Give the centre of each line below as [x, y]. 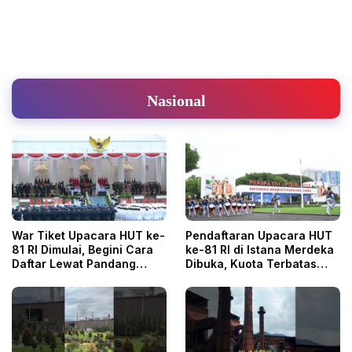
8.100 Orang [220, 278]
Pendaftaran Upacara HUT [259, 236]
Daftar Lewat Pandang [74, 264]
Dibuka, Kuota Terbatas [251, 264]
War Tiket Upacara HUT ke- [88, 236]
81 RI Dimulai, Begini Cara [82, 250]
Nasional [176, 100]
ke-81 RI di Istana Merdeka [260, 250]
